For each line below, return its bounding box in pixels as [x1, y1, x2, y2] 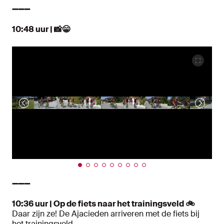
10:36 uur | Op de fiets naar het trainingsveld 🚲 [12, 198, 195, 209]
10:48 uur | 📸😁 [12, 24, 70, 35]
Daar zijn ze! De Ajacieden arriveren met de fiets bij [12, 208, 199, 219]
